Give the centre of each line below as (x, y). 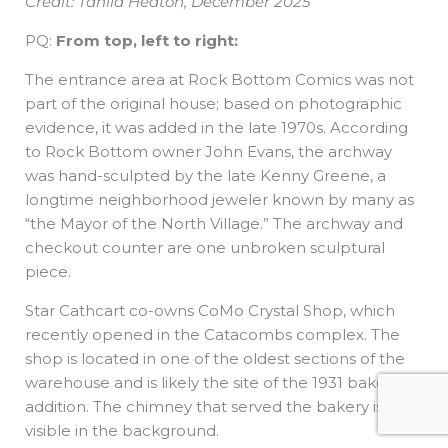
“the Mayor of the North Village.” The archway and (214, 224)
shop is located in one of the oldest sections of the (215, 359)
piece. (48, 272)
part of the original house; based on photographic (213, 104)
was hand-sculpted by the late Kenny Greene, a (205, 176)
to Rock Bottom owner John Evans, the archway (208, 152)
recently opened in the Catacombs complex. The (212, 335)
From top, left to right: (147, 41)
